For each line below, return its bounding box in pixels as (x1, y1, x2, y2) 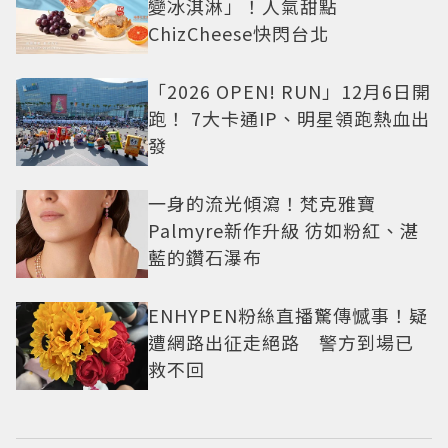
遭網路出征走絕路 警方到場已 (148, 329, 414, 356)
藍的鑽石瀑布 (148, 244, 262, 271)
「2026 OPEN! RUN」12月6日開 (148, 78, 431, 105)
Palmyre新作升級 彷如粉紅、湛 (148, 217, 419, 244)
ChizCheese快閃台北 (148, 20, 329, 47)
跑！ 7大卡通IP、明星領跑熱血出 (148, 105, 430, 132)
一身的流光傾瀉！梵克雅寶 (148, 190, 376, 217)
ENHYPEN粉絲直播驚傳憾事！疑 (148, 302, 428, 329)
